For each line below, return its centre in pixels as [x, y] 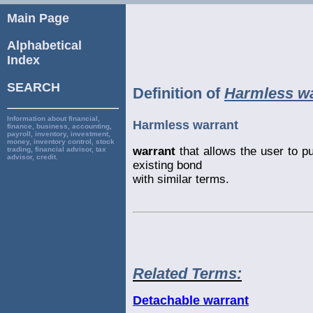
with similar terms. [181, 179]
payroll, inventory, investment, [59, 134]
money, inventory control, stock [61, 141]
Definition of [179, 93]
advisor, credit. [32, 157]
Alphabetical [44, 45]
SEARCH [34, 87]
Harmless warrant [185, 125]
